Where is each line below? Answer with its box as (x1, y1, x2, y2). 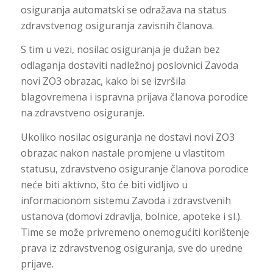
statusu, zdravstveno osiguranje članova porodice (20, 161, 249, 175)
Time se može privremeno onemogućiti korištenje (20, 225, 249, 239)
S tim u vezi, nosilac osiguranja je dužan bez (20, 43, 220, 57)
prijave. (20, 257, 54, 271)
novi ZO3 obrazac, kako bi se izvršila (20, 74, 186, 88)
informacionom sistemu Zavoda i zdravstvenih (20, 193, 231, 207)
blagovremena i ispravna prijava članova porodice (20, 90, 248, 104)
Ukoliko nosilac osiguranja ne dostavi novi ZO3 (20, 130, 235, 144)
